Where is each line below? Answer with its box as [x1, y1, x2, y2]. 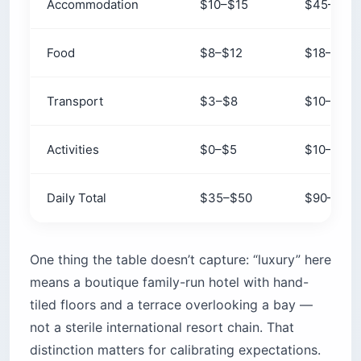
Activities [47, 142, 99, 157]
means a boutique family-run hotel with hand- [30, 274, 309, 290]
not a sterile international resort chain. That [30, 319, 294, 335]
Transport [47, 93, 103, 109]
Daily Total [47, 190, 106, 205]
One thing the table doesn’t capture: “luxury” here [30, 251, 331, 268]
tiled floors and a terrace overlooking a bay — [30, 297, 313, 313]
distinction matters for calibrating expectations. [30, 342, 321, 358]
